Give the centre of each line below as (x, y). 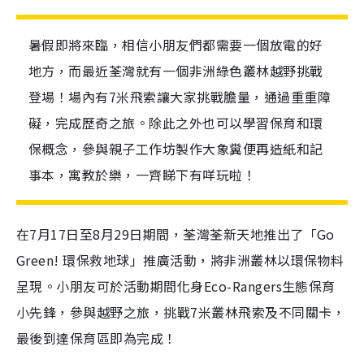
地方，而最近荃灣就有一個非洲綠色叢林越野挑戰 (176, 71)
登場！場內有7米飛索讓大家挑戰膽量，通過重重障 (180, 97)
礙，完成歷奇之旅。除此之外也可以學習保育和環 (176, 123)
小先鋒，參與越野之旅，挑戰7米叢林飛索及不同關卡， (181, 312)
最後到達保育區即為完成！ (97, 338)
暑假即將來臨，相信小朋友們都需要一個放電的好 (176, 45)
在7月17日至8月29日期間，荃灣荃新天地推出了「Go (175, 234)
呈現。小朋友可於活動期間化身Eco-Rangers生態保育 (176, 286)
